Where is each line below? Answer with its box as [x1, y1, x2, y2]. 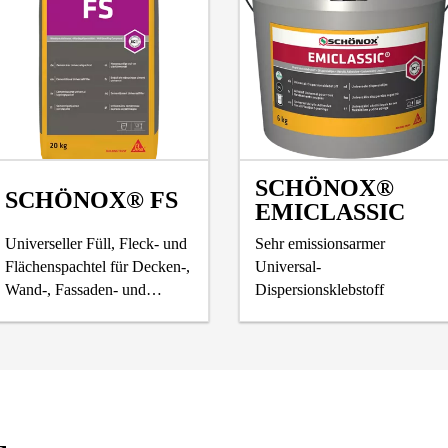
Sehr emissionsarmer [255, 235, 385, 253]
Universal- [255, 258, 321, 276]
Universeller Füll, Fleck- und [5, 235, 187, 253]
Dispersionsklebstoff [255, 281, 384, 299]
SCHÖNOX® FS [5, 187, 178, 214]
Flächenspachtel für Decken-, [5, 258, 190, 276]
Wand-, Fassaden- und [5, 281, 146, 299]
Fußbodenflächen [5, 304, 115, 322]
